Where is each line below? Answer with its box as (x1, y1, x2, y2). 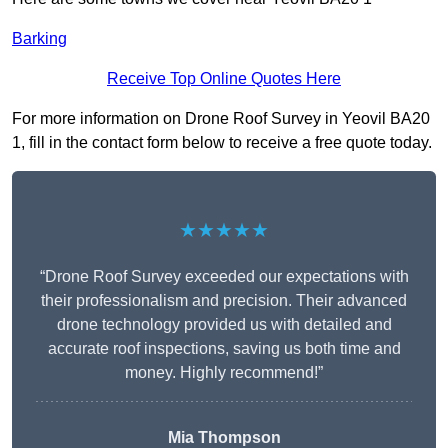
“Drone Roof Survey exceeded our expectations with (39, 268, 409, 286)
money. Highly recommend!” (125, 364, 323, 382)
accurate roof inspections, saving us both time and (47, 340, 401, 358)
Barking (12, 30, 67, 48)
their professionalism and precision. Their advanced (41, 292, 407, 310)
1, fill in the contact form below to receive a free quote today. (12, 134, 432, 152)
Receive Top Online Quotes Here (107, 70, 341, 88)
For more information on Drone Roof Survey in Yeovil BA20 (12, 110, 430, 128)
